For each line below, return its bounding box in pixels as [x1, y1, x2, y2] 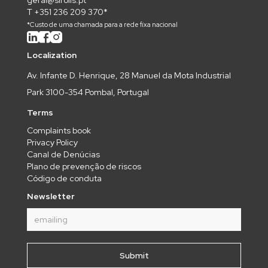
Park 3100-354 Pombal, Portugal [27, 87, 149, 98]
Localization [27, 50, 77, 61]
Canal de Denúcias [27, 149, 100, 160]
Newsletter [27, 191, 75, 202]
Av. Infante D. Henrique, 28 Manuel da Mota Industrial [27, 70, 231, 81]
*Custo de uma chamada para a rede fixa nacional [27, 20, 178, 29]
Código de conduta [27, 173, 102, 184]
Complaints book [27, 125, 91, 136]
